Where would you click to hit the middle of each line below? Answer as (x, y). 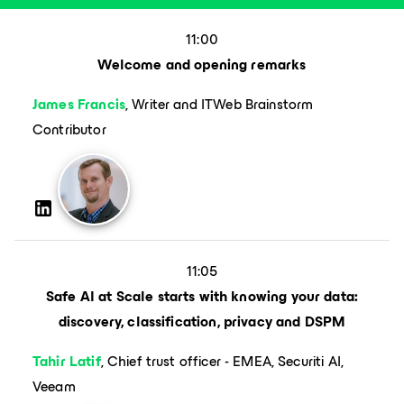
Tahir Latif (67, 361)
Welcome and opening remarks (202, 64)
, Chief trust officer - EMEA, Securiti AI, (222, 361)
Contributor (69, 129)
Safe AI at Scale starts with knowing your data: (202, 296)
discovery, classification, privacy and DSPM (202, 321)
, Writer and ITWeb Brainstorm (219, 104)
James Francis (79, 104)
